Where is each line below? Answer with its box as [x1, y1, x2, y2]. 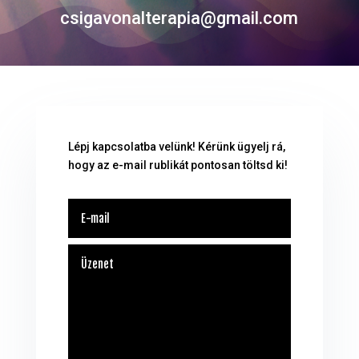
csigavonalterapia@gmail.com [60, 7, 299, 28]
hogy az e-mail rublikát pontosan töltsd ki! [67, 158, 288, 171]
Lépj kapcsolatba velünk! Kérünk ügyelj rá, [67, 139, 285, 153]
